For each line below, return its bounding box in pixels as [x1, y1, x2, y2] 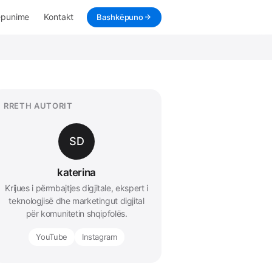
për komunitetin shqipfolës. [25, 208, 127, 219]
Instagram [81, 232, 117, 242]
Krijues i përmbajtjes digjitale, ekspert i [5, 183, 148, 193]
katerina [56, 166, 97, 178]
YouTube [36, 232, 67, 242]
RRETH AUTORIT [4, 101, 73, 110]
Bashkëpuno [97, 12, 143, 22]
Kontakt [44, 12, 74, 22]
